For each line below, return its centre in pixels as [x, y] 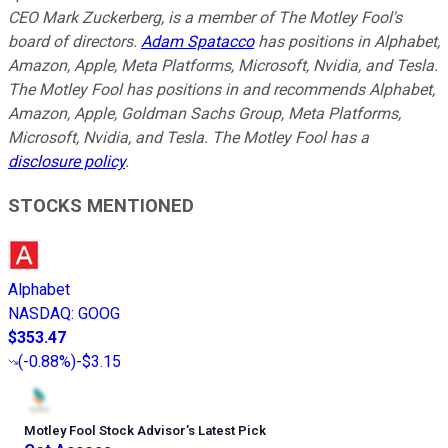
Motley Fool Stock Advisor [105, 431]
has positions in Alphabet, [347, 41]
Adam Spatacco [197, 41]
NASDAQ [39, 314]
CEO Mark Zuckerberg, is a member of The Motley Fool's [205, 17]
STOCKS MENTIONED [101, 206]
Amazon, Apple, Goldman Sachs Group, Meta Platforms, [204, 113]
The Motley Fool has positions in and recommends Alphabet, [221, 89]
